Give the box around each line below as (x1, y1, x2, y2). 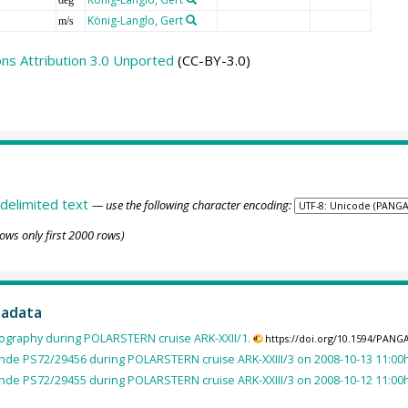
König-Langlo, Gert (87, 12, 183, 28)
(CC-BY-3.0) (173, 50, 250, 69)
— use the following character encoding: (91, 197, 291, 213)
